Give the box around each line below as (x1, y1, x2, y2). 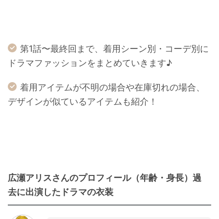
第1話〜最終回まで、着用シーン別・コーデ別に (20, 43, 209, 54)
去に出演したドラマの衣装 (8, 187, 113, 197)
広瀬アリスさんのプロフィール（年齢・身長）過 (8, 173, 201, 183)
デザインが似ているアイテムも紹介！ (8, 96, 157, 107)
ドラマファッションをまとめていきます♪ (8, 57, 172, 68)
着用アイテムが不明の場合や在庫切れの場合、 (20, 82, 205, 92)
